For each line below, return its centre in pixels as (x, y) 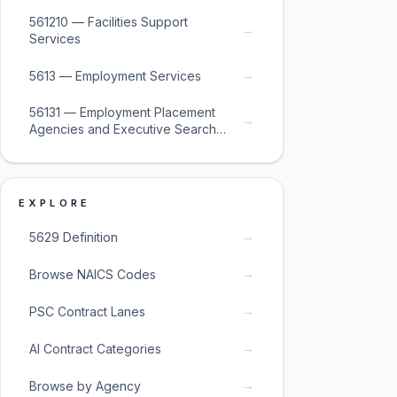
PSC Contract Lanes (87, 311)
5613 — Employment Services (115, 75)
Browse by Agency (85, 385)
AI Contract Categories (95, 348)
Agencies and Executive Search (123, 129)
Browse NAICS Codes (93, 274)
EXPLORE (55, 203)
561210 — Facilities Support (109, 22)
